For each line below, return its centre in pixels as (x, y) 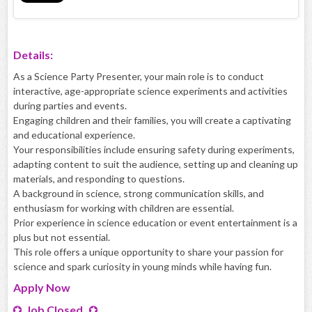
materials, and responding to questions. (99, 179)
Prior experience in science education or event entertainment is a (155, 223)
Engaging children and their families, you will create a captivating (152, 120)
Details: (33, 55)
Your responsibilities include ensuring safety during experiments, (154, 150)
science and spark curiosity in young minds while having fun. (142, 267)
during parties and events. (70, 106)
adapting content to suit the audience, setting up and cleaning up (156, 164)
